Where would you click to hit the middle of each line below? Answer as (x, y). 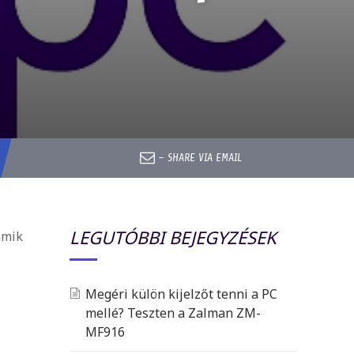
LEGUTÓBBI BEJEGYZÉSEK (173, 237)
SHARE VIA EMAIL (204, 157)
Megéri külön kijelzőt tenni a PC (181, 294)
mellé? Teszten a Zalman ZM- (173, 313)
